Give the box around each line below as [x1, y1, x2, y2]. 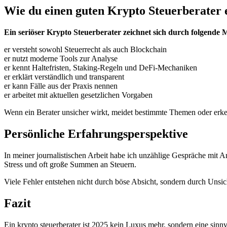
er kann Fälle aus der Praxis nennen [4, 81, 118, 90]
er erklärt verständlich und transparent [4, 72, 124, 81]
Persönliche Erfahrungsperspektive [4, 127, 188, 140]
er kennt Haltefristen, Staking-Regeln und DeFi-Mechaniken [4, 63, 197, 72]
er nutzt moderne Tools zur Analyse [4, 54, 118, 63]
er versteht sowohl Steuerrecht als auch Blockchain [4, 45, 167, 54]
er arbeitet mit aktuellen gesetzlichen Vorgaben [4, 90, 153, 99]
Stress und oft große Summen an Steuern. [4, 160, 136, 169]
